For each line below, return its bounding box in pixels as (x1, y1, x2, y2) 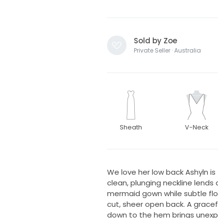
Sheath (120, 123, 143, 131)
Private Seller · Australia (133, 46, 201, 54)
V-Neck (185, 123, 209, 131)
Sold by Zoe (133, 35, 177, 46)
